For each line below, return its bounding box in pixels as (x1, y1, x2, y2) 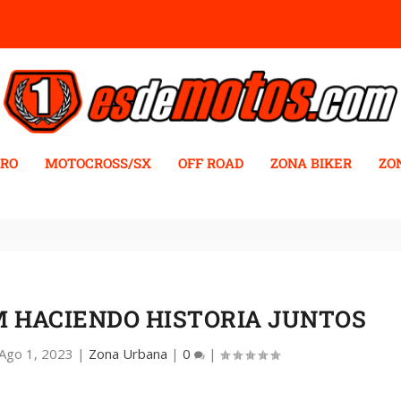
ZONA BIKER (270, 154, 352, 172)
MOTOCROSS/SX (45, 154, 151, 172)
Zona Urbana (89, 344, 168, 363)
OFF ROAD (178, 154, 243, 172)
